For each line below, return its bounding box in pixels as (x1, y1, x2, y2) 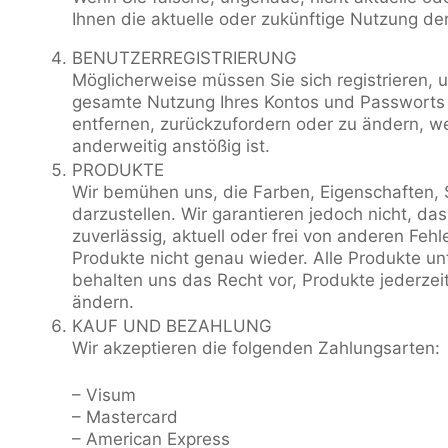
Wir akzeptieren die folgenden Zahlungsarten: (72, 337, 440, 358)
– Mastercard (72, 407, 178, 427)
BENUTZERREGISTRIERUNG (72, 47, 297, 68)
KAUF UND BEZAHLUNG (72, 315, 272, 336)
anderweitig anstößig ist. (72, 135, 270, 156)
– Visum (72, 385, 136, 405)
